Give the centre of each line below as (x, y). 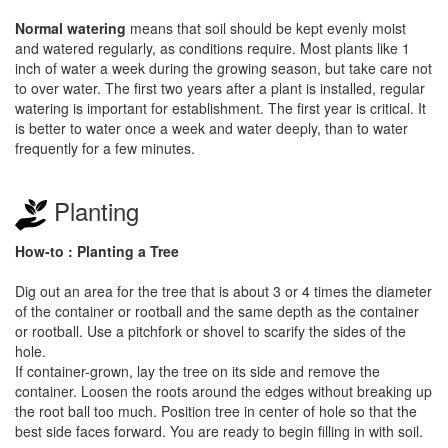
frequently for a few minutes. (105, 148)
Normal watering (70, 28)
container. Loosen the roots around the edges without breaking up (223, 391)
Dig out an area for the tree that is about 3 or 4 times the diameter (223, 291)
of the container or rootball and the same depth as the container (217, 311)
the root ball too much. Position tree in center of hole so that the (216, 411)
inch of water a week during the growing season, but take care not (223, 68)
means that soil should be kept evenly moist (266, 28)
